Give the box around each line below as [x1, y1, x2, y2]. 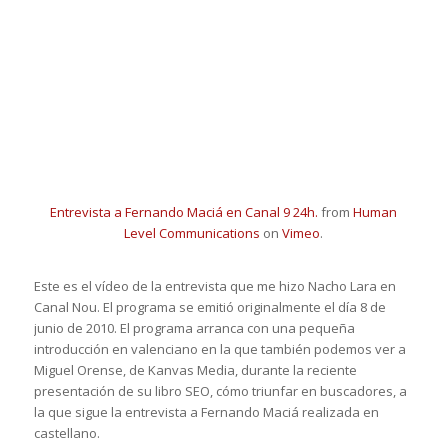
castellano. [33, 424, 100, 443]
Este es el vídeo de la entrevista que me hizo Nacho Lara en [33, 277, 396, 296]
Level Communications [124, 224, 261, 243]
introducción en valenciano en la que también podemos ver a [33, 340, 406, 359]
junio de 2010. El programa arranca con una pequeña [33, 319, 355, 338]
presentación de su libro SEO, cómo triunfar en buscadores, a [33, 382, 407, 401]
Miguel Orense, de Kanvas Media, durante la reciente [33, 361, 357, 380]
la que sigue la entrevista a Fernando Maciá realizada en [33, 403, 379, 422]
